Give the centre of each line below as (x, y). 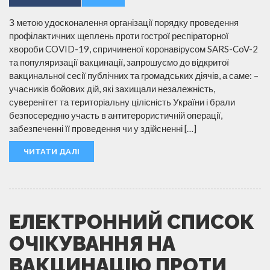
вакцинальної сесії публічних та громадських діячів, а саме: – (134, 75)
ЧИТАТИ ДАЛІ (52, 151)
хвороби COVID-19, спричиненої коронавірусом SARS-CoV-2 (133, 49)
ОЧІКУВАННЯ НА (92, 243)
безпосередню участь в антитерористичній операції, (116, 115)
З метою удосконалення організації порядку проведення (124, 22)
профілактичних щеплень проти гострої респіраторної (119, 35)
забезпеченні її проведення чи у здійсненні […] (103, 128)
